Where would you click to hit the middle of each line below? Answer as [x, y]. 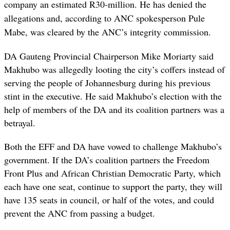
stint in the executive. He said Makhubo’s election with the [113, 96]
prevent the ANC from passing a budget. [80, 213]
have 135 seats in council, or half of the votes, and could [109, 200]
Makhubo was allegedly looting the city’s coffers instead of [114, 70]
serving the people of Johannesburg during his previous [107, 83]
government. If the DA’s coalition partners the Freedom [107, 160]
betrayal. [20, 123]
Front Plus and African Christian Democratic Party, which [112, 173]
